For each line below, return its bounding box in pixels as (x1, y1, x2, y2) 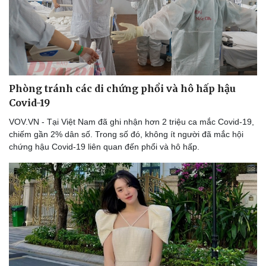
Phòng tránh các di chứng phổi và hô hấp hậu (9, 83, 236, 95)
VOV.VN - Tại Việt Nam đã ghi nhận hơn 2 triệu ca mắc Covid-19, (9, 117, 254, 127)
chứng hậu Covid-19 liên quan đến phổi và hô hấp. (9, 142, 199, 152)
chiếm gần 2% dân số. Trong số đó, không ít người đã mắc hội (9, 129, 243, 140)
